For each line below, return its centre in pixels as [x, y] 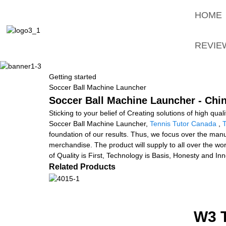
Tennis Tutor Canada [183, 123]
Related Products [82, 166]
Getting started [73, 76]
